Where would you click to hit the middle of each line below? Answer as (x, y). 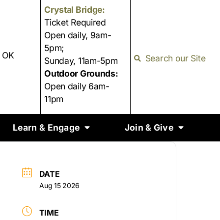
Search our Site (175, 58)
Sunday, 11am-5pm (81, 61)
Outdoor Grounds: (81, 74)
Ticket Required (75, 23)
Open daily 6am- (77, 86)
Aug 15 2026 (60, 185)
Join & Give (149, 127)
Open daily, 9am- (78, 35)
